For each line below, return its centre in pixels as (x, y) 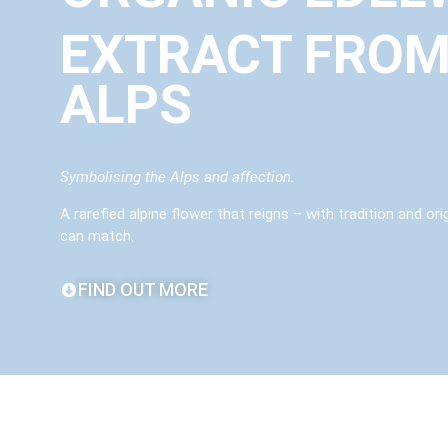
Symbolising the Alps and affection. (177, 177)
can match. (97, 235)
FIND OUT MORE (143, 290)
